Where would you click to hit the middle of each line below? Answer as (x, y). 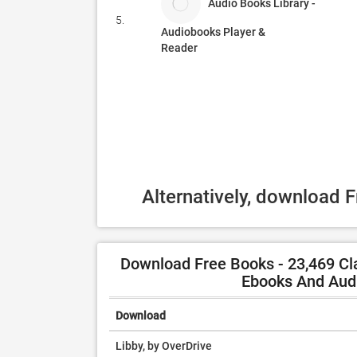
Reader (179, 48)
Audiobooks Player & (213, 32)
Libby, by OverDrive (164, 346)
